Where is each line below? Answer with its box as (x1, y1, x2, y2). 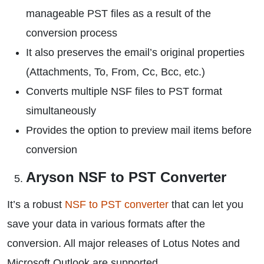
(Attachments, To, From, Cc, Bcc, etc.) (26, 66, 205, 78)
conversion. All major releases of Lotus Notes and (7, 237, 240, 249)
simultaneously (26, 105, 96, 117)
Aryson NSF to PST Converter (26, 169, 226, 185)
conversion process (26, 27, 117, 39)
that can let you (169, 199, 243, 210)
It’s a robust (7, 199, 65, 210)
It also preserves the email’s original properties (26, 47, 245, 58)
